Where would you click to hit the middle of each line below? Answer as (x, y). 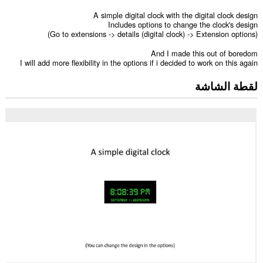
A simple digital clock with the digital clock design (176, 15)
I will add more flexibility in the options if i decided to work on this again (139, 62)
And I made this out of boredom (205, 53)
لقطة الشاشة (227, 86)
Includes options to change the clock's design (183, 25)
